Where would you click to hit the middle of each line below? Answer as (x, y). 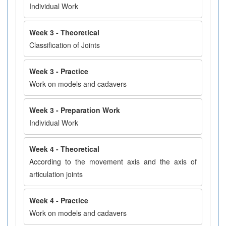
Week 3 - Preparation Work (75, 110)
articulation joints (56, 174)
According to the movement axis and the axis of (113, 161)
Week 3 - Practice (59, 71)
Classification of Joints (65, 45)
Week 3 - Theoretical (64, 32)
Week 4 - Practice (59, 200)
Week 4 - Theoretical (64, 149)
